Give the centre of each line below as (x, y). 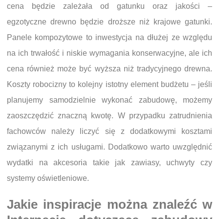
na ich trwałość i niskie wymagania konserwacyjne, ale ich (109, 53)
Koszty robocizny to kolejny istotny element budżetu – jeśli (109, 85)
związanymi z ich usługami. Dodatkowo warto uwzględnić (109, 147)
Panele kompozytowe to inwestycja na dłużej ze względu (109, 38)
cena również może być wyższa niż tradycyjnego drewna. (109, 69)
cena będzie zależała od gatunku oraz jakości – (109, 6)
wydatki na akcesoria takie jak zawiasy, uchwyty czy (109, 163)
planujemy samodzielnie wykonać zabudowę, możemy (109, 100)
